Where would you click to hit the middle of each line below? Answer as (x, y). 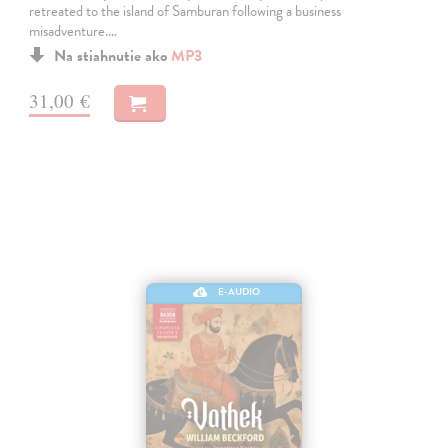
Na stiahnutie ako (113, 55)
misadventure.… (73, 30)
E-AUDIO (238, 292)
